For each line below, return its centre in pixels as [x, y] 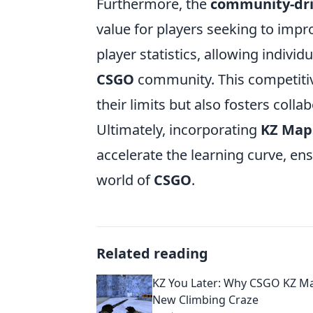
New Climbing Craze [205, 300]
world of [125, 180]
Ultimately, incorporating [179, 130]
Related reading [152, 253]
